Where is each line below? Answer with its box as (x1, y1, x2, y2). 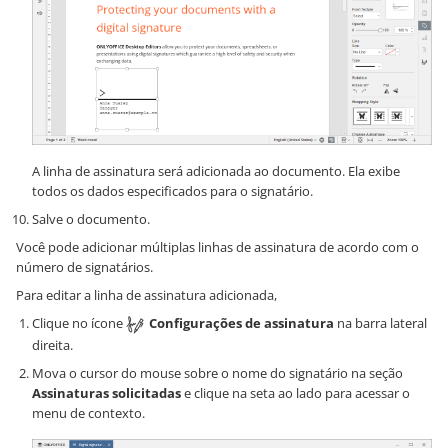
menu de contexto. (32, 403, 145, 422)
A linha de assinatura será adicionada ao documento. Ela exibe (32, 162, 400, 181)
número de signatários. (16, 258, 153, 277)
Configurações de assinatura (149, 314, 334, 333)
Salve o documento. (32, 210, 150, 229)
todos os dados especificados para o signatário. (32, 182, 313, 201)
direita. (32, 335, 73, 354)
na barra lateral (334, 314, 427, 333)
